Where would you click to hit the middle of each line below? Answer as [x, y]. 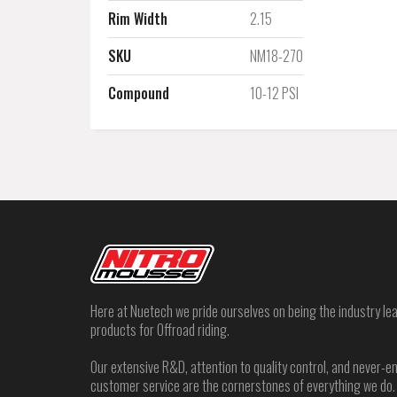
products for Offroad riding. [160, 330]
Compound [139, 93]
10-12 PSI [274, 93]
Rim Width [138, 19]
